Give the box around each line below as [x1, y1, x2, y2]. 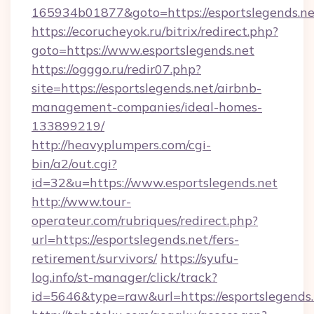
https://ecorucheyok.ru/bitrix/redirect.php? [32, 23, 278, 39]
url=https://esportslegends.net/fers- [32, 231, 239, 247]
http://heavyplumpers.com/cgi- [32, 137, 211, 153]
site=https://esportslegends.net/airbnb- [32, 80, 261, 96]
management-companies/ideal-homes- [32, 99, 262, 115]
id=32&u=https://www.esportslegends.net [32, 175, 278, 191]
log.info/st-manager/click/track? [32, 269, 217, 285]
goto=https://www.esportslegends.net [32, 42, 254, 58]
